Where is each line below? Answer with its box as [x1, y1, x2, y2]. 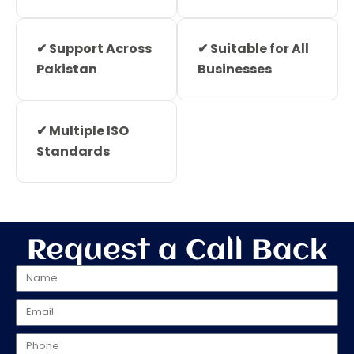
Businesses [198, 59, 272, 78]
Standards [36, 141, 110, 160]
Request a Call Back [27, 235, 327, 266]
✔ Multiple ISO [36, 121, 129, 140]
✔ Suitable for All [198, 39, 309, 58]
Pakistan [36, 59, 97, 78]
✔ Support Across [36, 39, 152, 58]
